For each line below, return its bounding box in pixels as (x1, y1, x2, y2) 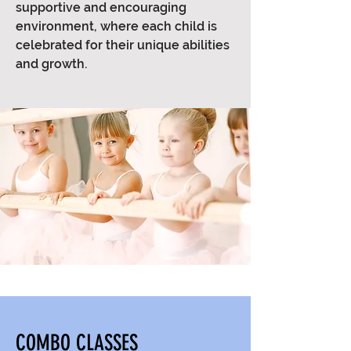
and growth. (16, 56, 87, 71)
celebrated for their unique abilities (16, 38, 230, 52)
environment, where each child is (16, 19, 217, 34)
